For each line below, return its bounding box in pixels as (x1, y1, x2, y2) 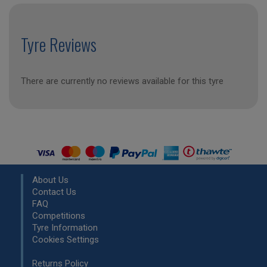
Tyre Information (32, 222, 98, 234)
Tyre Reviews (21, 32, 97, 57)
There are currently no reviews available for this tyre (21, 76, 223, 86)
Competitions (32, 210, 85, 222)
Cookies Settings (32, 234, 99, 246)
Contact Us (32, 187, 76, 198)
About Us (32, 175, 69, 186)
